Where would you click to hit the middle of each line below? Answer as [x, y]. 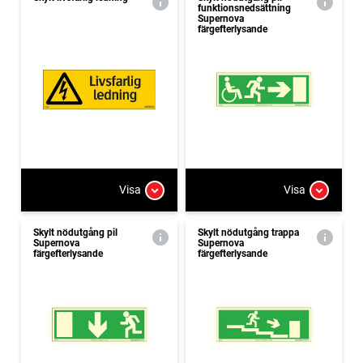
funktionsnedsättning [244, 8]
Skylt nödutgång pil [75, 232]
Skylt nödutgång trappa [248, 232]
